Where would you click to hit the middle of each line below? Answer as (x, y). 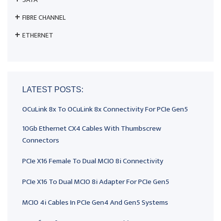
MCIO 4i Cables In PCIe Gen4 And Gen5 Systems (95, 203)
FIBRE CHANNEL (44, 18)
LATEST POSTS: (53, 90)
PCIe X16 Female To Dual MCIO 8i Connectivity (93, 161)
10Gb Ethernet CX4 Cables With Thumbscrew (92, 129)
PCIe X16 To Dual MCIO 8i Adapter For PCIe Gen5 (96, 182)
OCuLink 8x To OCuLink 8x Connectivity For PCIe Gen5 (105, 110)
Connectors (41, 141)
